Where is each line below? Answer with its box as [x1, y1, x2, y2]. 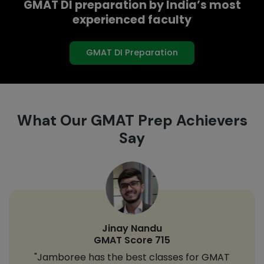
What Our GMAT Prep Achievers [16, 110, 247, 130]
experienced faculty [72, 11, 192, 28]
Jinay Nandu [102, 221, 162, 235]
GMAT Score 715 [94, 233, 170, 247]
